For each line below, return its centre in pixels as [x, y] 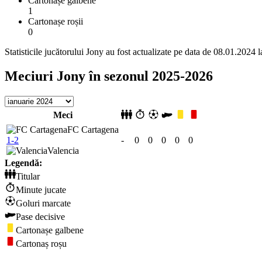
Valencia [63, 151]
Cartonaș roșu [41, 244]
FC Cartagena [93, 130]
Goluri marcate [43, 204]
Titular [28, 177]
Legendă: [23, 163]
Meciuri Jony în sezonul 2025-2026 [109, 76]
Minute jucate [41, 190]
